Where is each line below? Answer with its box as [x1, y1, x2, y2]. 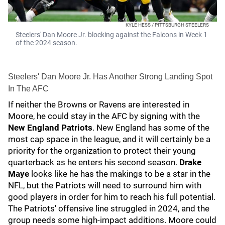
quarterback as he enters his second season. [8, 157, 179, 167]
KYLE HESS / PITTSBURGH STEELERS [126, 22, 209, 28]
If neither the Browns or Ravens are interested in [8, 99, 189, 109]
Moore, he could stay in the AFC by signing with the [8, 111, 200, 121]
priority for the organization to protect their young [8, 146, 196, 156]
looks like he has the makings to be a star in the [31, 169, 210, 179]
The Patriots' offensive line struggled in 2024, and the [8, 203, 209, 213]
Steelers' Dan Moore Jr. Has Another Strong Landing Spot [8, 72, 212, 81]
